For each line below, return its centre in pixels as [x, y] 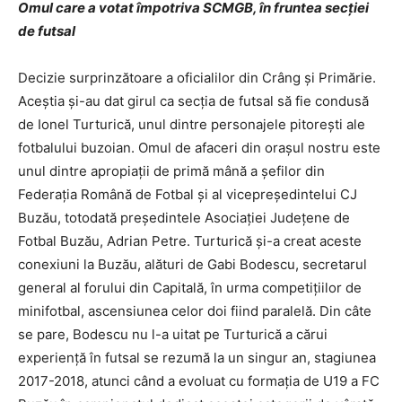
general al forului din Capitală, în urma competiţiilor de [190, 288]
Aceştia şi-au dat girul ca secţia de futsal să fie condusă [193, 101]
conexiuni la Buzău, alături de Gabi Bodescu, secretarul [192, 264]
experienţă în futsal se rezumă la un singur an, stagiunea [197, 358]
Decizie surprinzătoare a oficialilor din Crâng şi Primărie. [197, 78]
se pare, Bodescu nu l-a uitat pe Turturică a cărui [173, 334]
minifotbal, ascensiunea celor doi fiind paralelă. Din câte [195, 311]
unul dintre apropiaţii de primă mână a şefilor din [171, 171]
